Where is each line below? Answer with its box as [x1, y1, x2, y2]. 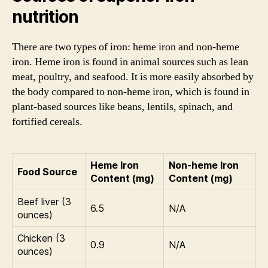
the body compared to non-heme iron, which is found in [12, 84, 249, 99]
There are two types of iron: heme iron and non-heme [12, 39, 239, 54]
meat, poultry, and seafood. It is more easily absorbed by [12, 69, 254, 84]
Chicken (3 [17, 232, 65, 244]
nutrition [12, 6, 78, 27]
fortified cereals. [12, 114, 83, 129]
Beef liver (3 [17, 195, 71, 208]
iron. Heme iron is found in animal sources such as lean [12, 54, 248, 69]
